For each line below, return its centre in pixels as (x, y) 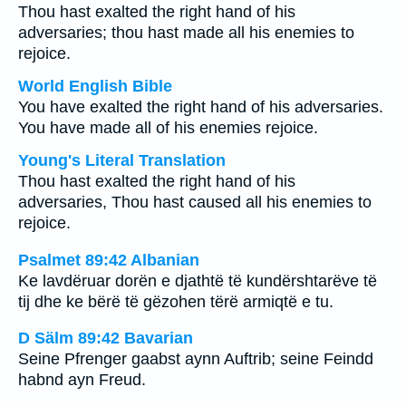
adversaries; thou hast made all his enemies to (186, 33)
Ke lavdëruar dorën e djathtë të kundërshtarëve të (198, 280)
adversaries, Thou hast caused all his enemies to (195, 202)
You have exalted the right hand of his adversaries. (201, 107)
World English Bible (95, 86)
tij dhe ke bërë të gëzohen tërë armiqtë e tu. (176, 301)
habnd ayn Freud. (82, 380)
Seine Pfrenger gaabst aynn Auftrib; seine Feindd (196, 359)
